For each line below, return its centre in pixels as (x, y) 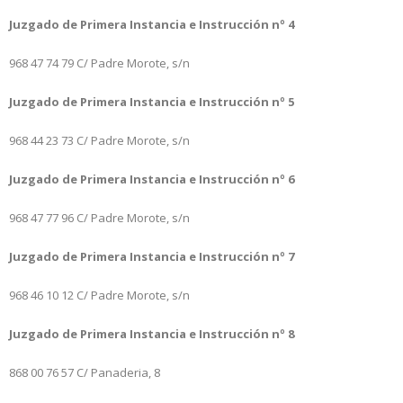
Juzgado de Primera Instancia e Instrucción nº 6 (152, 179)
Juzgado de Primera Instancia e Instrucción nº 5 (152, 101)
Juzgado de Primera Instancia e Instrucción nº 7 (152, 256)
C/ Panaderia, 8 (118, 372)
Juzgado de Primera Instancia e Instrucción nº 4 (152, 24)
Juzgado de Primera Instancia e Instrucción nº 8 (152, 333)
